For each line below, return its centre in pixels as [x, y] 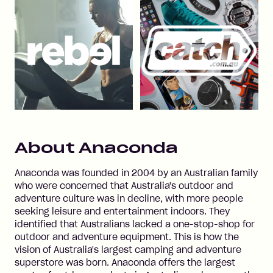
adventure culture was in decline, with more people [129, 199]
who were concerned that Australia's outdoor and [124, 186]
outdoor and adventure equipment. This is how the [127, 237]
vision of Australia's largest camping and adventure [128, 250]
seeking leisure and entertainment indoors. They [122, 211]
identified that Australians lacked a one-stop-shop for [135, 224]
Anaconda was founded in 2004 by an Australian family [136, 173]
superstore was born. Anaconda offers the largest [125, 263]
